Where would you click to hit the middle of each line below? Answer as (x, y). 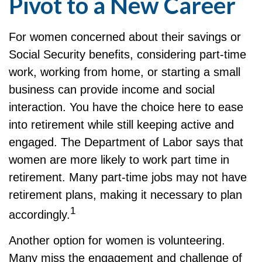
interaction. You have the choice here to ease (126, 107)
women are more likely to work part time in (119, 159)
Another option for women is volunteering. (117, 241)
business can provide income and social (112, 89)
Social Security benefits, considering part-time (127, 54)
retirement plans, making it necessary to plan (125, 194)
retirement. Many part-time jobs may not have (128, 177)
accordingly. (39, 214)
